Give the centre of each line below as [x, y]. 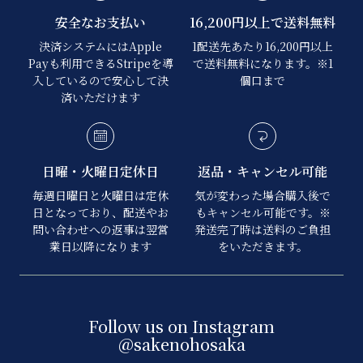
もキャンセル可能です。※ [263, 213]
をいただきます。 [263, 247]
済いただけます [100, 98]
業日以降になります [100, 247]
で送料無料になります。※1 [263, 64]
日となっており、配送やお [100, 213]
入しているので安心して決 [100, 81]
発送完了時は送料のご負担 [263, 230]
